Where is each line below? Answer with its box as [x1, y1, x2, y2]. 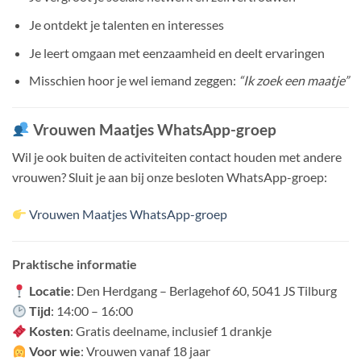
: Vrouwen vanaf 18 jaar [81, 343, 211, 359]
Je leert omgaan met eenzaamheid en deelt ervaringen [28, 44, 325, 60]
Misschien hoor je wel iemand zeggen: [28, 73, 239, 89]
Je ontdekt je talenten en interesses [28, 16, 224, 32]
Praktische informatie [12, 256, 137, 272]
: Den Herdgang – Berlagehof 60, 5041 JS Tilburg [71, 283, 338, 299]
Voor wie [29, 343, 81, 359]
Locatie [29, 283, 72, 299]
